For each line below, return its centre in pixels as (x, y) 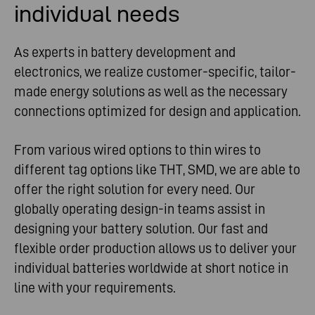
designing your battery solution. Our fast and (141, 229)
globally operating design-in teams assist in (140, 209)
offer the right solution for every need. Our (135, 189)
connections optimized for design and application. (157, 111)
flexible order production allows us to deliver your (155, 249)
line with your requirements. (95, 288)
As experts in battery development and (125, 52)
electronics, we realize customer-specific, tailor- (155, 72)
